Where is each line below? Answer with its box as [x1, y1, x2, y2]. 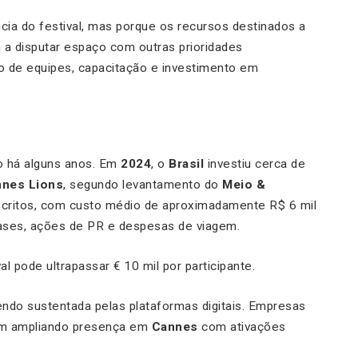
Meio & [222, 177, 265, 193]
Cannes [151, 320, 198, 335]
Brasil [169, 157, 204, 172]
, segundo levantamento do [63, 177, 222, 193]
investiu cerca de [204, 157, 305, 172]
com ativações [197, 320, 286, 335]
